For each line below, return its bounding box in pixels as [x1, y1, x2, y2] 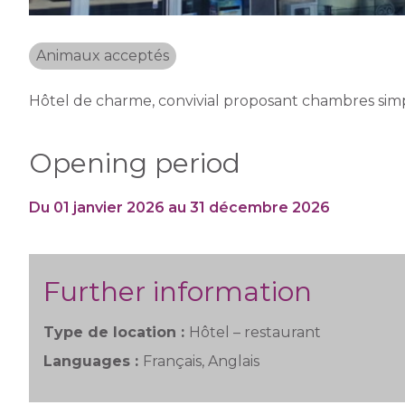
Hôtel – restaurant [189, 324, 321, 341]
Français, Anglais [143, 353, 259, 370]
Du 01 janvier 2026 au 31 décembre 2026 [29, 199, 330, 216]
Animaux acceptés [36, 47, 169, 64]
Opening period [29, 146, 240, 180]
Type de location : [43, 324, 189, 341]
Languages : [43, 353, 143, 370]
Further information [43, 275, 312, 308]
